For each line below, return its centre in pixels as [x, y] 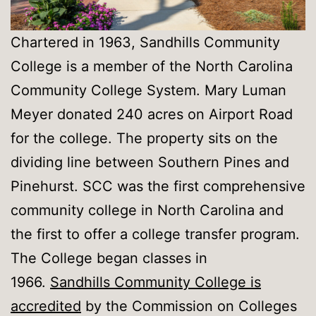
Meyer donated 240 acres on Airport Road [152, 115]
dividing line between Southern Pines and [150, 163]
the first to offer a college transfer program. [155, 235]
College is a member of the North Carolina [152, 67]
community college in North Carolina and [147, 211]
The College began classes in [109, 259]
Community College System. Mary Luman [148, 91]
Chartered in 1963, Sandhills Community [145, 43]
